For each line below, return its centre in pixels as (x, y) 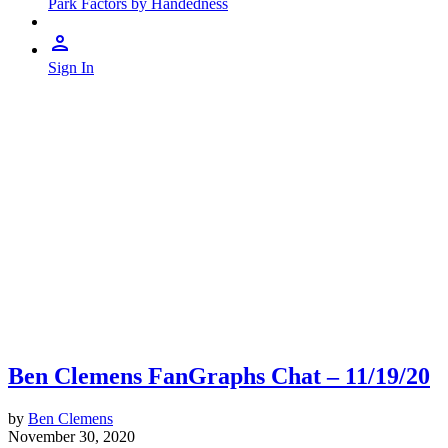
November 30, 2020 (71, 436)
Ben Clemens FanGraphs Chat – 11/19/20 (219, 376)
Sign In (71, 67)
